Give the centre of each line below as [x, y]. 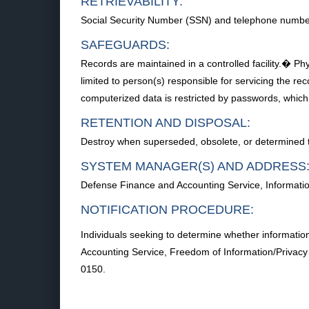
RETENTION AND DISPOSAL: [166, 123]
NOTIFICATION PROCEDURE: [167, 210]
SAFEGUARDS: [125, 45]
